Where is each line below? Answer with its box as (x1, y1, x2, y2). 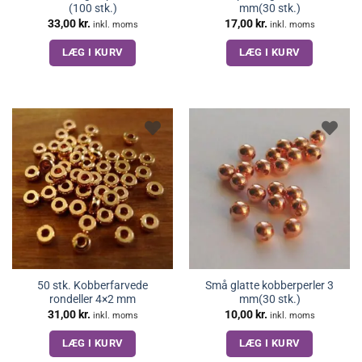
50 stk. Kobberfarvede (37, 279, 148, 293)
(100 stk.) (68, 2, 117, 15)
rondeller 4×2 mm (49, 293, 136, 306)
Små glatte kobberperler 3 (205, 279, 334, 293)
